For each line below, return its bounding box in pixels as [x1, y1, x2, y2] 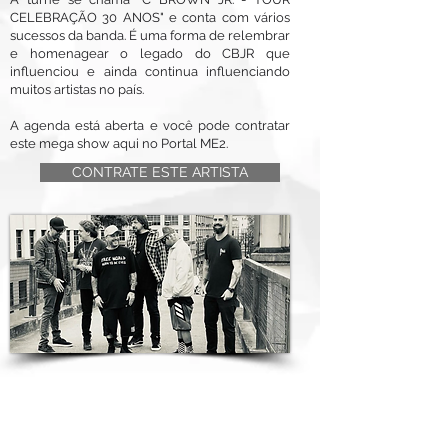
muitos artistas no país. [10, 82, 144, 97]
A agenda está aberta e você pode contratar [10, 118, 290, 133]
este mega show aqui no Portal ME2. [10, 136, 228, 151]
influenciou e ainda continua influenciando [10, 64, 290, 79]
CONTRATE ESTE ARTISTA [72, 164, 248, 180]
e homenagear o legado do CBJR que [10, 46, 290, 61]
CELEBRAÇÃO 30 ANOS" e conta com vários [10, 10, 290, 25]
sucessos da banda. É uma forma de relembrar [10, 28, 290, 43]
